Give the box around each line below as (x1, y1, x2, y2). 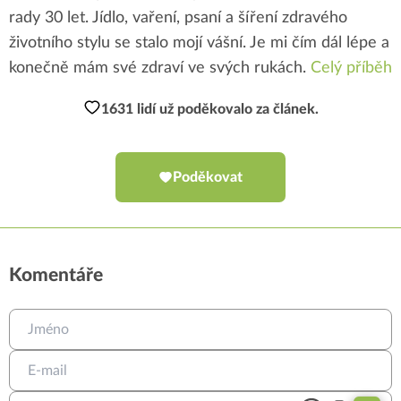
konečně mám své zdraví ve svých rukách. (9, 59, 311, 76)
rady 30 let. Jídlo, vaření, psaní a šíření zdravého (9, 9, 347, 26)
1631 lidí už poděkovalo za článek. (100, 101, 319, 116)
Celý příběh (311, 59, 392, 76)
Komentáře (9, 265, 103, 285)
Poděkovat (173, 169, 243, 184)
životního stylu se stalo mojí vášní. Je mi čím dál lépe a (9, 34, 389, 51)
